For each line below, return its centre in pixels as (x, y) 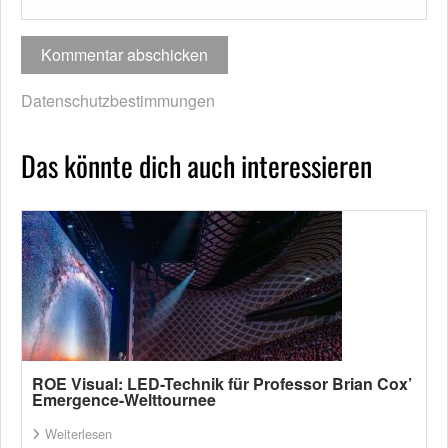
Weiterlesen (78, 434)
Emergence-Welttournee (124, 400)
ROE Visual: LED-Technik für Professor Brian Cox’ (222, 384)
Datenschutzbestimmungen (118, 101)
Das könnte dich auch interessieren (196, 166)
